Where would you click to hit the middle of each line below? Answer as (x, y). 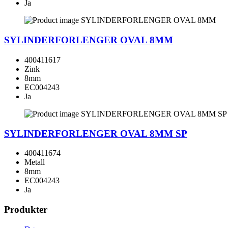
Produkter (26, 209)
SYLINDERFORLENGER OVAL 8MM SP (96, 133)
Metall (35, 162)
